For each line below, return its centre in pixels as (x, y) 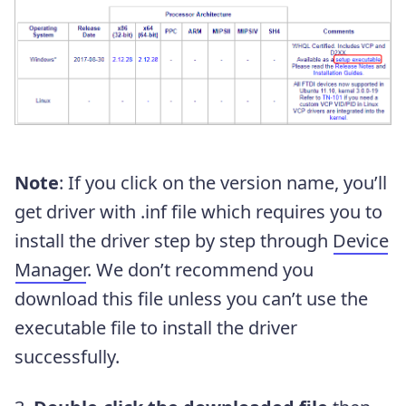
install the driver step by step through (174, 240)
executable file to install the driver (156, 327)
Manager (51, 269)
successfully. (67, 356)
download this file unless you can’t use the (191, 298)
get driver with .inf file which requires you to (198, 211)
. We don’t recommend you (200, 269)
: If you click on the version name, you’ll (223, 182)
